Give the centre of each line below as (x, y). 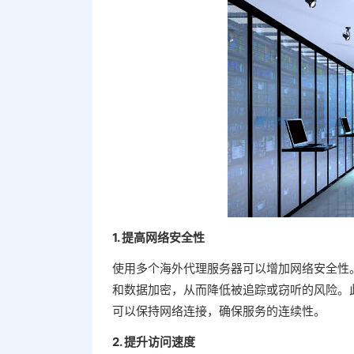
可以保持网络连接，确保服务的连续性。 (219, 311)
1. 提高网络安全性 (158, 237)
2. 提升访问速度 (154, 342)
